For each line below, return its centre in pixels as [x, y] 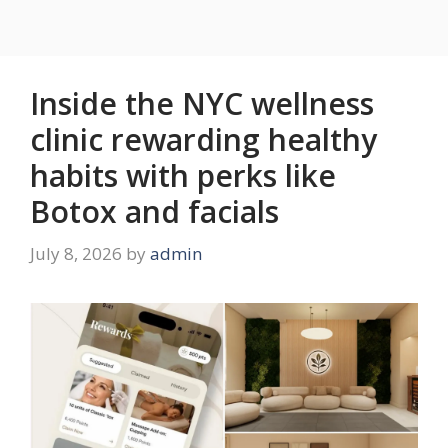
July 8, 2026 [76, 253]
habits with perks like [183, 176]
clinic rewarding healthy [203, 140]
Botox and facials [154, 212]
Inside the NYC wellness [202, 104]
